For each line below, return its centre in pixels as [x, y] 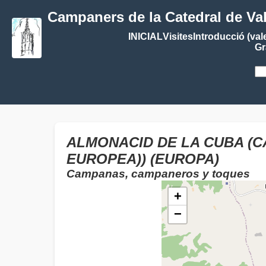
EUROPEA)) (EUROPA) [143, 159]
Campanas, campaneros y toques [158, 174]
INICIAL [145, 37]
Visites [178, 37]
